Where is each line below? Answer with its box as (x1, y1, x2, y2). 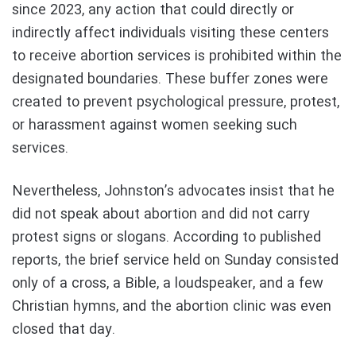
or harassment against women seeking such (12, 114, 297, 137)
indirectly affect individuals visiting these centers (12, 22, 329, 45)
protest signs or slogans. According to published (12, 226, 321, 250)
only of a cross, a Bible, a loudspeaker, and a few (12, 273, 323, 296)
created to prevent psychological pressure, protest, (12, 91, 339, 114)
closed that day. (12, 319, 115, 342)
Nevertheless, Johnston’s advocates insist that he (12, 180, 335, 203)
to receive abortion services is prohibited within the (12, 45, 342, 68)
